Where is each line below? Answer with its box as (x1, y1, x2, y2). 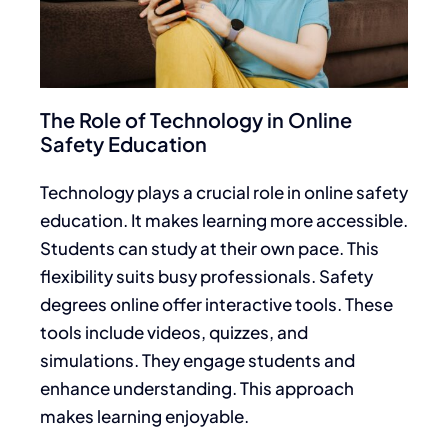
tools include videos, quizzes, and (40, 320, 308, 343)
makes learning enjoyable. (40, 404, 249, 427)
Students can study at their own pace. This (40, 236, 379, 259)
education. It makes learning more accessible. (40, 208, 408, 231)
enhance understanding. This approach (40, 376, 354, 399)
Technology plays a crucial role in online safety (40, 180, 408, 203)
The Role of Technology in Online (40, 106, 352, 132)
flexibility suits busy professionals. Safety (40, 264, 373, 287)
